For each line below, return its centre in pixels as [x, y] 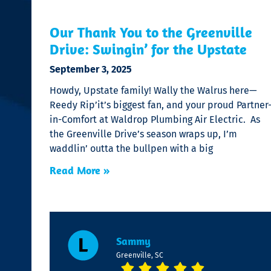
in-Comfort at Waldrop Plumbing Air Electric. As [155, 120]
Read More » [80, 171]
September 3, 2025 [91, 70]
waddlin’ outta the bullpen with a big [131, 149]
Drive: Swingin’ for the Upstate [148, 49]
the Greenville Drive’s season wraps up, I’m [143, 134]
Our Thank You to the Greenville [151, 32]
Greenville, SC [139, 256]
